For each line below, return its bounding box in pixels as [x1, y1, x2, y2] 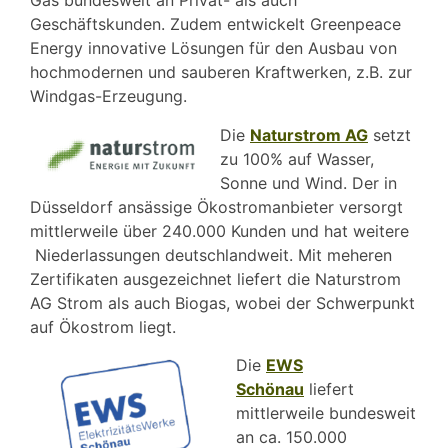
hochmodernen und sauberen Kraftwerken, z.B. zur [30, 62, 412, 83]
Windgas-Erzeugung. [30, 86, 187, 107]
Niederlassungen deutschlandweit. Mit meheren [30, 244, 392, 265]
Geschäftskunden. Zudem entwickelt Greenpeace [30, 14, 401, 35]
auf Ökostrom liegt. [30, 316, 176, 337]
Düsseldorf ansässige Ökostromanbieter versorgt [30, 196, 403, 217]
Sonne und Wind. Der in [220, 172, 397, 193]
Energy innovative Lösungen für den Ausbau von [30, 38, 397, 59]
